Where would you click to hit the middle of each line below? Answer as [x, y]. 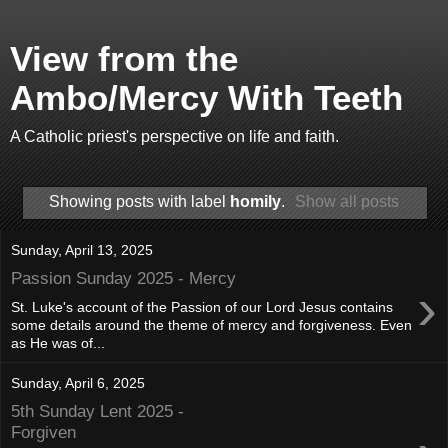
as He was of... [58, 342]
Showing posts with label [139, 201]
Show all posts [347, 201]
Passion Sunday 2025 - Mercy [123, 278]
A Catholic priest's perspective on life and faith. [174, 136]
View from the [124, 59]
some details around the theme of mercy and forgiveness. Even [211, 324]
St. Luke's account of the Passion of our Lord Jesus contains [202, 306]
